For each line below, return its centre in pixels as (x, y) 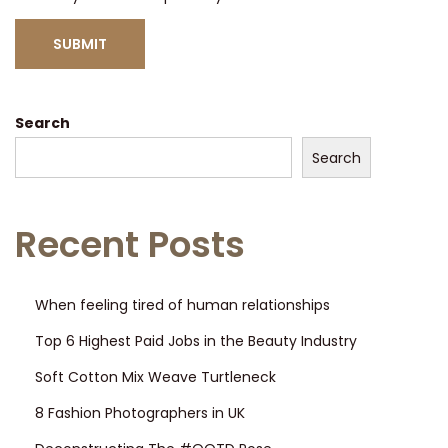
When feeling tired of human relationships (182, 304)
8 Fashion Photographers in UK (140, 412)
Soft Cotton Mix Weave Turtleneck (155, 376)
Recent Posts (130, 244)
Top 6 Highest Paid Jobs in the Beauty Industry (196, 340)
